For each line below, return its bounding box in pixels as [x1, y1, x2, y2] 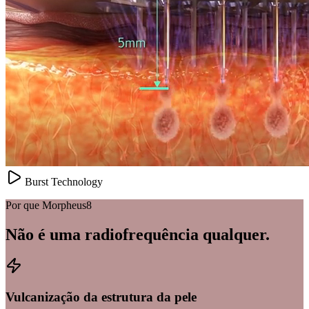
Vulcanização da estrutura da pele [6, 290, 197, 305]
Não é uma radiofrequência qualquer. [6, 225, 270, 243]
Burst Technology [22, 175, 103, 188]
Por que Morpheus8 [6, 199, 92, 211]
